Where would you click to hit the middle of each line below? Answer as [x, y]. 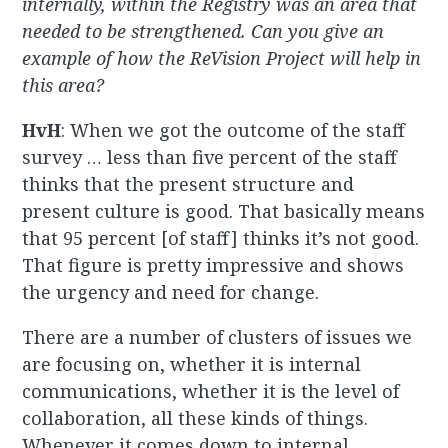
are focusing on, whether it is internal [192, 364]
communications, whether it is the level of [211, 391]
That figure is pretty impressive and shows [213, 265]
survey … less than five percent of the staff [210, 157]
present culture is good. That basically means [224, 211]
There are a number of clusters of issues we [217, 337]
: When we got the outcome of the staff [233, 130]
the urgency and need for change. [171, 292]
